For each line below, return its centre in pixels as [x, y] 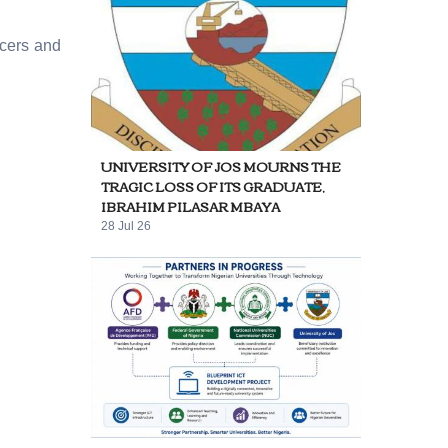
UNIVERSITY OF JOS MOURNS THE [221, 166]
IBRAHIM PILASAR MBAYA [190, 206]
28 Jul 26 [126, 226]
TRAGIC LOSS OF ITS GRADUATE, [213, 186]
